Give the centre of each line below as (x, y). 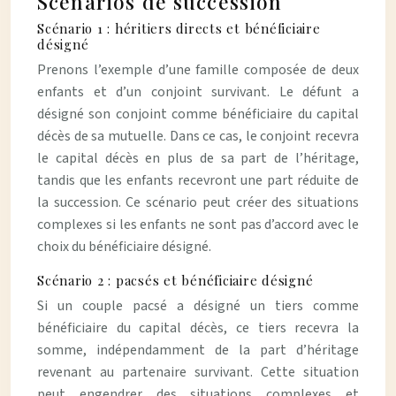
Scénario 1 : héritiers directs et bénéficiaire (179, 28)
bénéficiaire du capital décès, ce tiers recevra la (198, 328)
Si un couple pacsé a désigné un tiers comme (198, 306)
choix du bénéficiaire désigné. (124, 247)
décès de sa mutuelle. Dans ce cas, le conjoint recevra (198, 136)
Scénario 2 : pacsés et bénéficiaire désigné (175, 280)
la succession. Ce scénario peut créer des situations (198, 202)
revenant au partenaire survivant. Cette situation (198, 372)
